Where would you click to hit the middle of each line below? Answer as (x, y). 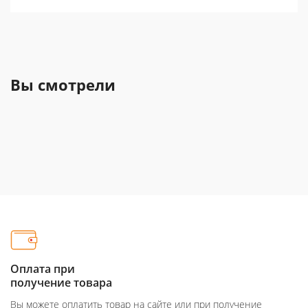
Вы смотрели (63, 85)
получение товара (61, 283)
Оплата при (43, 269)
